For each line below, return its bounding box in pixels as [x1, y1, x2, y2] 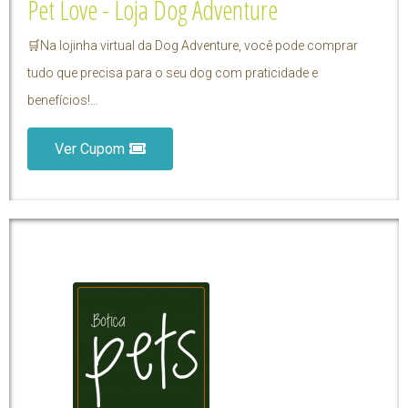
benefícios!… [27, 93, 98, 108]
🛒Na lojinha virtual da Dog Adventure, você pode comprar [27, 38, 358, 54]
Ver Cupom [55, 140, 125, 158]
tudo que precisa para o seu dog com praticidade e [27, 66, 318, 81]
